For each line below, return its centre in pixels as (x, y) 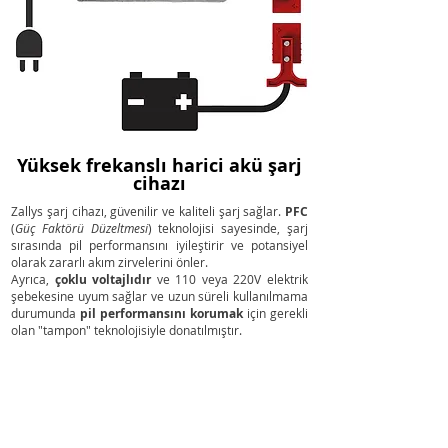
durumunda (45, 313)
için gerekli (275, 313)
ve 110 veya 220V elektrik (230, 279)
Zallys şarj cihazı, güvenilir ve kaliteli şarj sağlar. (148, 211)
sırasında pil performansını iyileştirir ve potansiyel (159, 245)
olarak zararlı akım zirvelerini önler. (109, 262)
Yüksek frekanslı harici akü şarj (159, 165)
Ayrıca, (33, 279)
